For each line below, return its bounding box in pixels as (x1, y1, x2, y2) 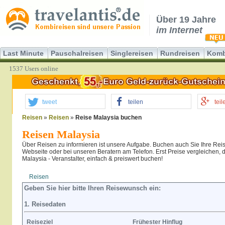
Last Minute (3, 49, 44, 57)
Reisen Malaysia (22, 128, 100, 141)
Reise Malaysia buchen (75, 114, 142, 121)
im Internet (156, 25, 202, 35)
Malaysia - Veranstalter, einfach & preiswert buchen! (22, 155, 163, 162)
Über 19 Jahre (156, 15, 216, 25)
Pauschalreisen (51, 49, 103, 57)
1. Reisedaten (24, 200, 66, 208)
